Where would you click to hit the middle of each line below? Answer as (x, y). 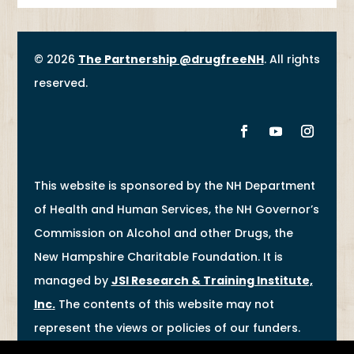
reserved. (60, 83)
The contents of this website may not (164, 305)
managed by (72, 281)
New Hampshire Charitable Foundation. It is (158, 257)
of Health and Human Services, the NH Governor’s (176, 210)
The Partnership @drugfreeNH (171, 60)
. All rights (292, 60)
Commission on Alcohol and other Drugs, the (163, 233)
